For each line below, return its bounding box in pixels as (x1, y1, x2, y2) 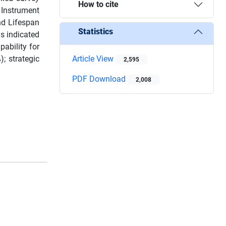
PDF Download (72, 74, 128, 84)
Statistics (78, 27, 113, 37)
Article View (72, 53, 116, 64)
